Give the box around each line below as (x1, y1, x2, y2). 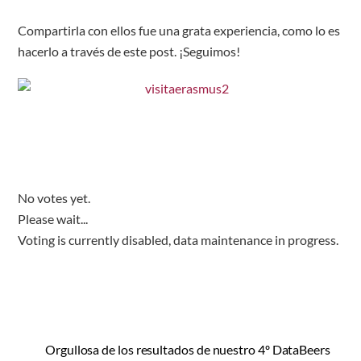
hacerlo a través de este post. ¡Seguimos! (18, 43, 241, 59)
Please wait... (18, 211, 89, 227)
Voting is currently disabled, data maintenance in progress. (18, 232, 339, 248)
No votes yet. (18, 190, 91, 206)
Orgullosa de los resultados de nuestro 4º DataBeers (45, 342, 330, 358)
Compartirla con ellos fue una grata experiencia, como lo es (18, 22, 341, 38)
